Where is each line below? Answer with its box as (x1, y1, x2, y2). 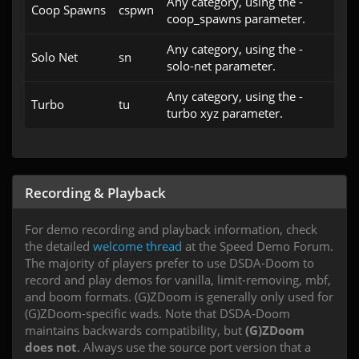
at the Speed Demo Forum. (185, 238, 333, 254)
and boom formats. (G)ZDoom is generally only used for (25, 288, 333, 305)
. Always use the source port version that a (77, 339, 311, 355)
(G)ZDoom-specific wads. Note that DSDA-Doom (25, 305, 290, 321)
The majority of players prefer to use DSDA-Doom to (25, 255, 314, 271)
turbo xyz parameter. (167, 105, 283, 121)
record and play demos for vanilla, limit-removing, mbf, (25, 272, 331, 288)
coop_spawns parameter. (167, 10, 305, 26)
